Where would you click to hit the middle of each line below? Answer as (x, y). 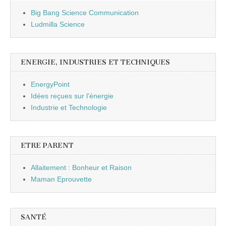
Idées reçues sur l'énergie (72, 96)
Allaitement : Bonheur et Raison (81, 167)
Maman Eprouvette (61, 179)
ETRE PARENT (47, 145)
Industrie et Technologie (69, 107)
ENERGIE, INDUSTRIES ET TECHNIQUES (95, 62)
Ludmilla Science (58, 24)
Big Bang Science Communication (85, 12)
